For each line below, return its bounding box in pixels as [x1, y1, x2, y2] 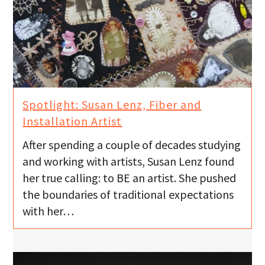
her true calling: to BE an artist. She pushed [22, 170, 237, 186]
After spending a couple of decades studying [22, 137, 241, 153]
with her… [22, 203, 75, 219]
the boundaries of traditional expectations [22, 187, 234, 202]
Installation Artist [22, 113, 122, 128]
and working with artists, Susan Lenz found [22, 154, 235, 169]
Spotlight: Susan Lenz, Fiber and [22, 96, 202, 112]
